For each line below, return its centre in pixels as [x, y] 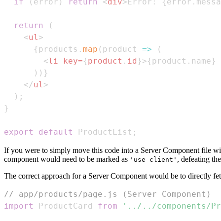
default [56, 132]
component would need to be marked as [67, 159]
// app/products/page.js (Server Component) [108, 194]
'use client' [153, 160]
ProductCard [66, 206]
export [19, 132]
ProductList [105, 132]
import [19, 206]
